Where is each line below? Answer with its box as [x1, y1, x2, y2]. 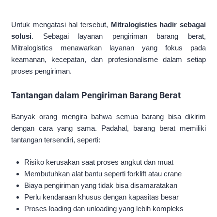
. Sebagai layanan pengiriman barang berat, [31, 31, 206, 40]
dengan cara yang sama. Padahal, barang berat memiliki [11, 124, 206, 132]
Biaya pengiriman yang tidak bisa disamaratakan [24, 181, 178, 190]
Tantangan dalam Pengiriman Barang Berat [11, 90, 181, 100]
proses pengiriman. [11, 66, 72, 75]
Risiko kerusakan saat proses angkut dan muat [24, 158, 174, 167]
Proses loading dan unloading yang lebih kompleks [24, 204, 184, 213]
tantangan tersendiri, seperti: [11, 135, 100, 144]
